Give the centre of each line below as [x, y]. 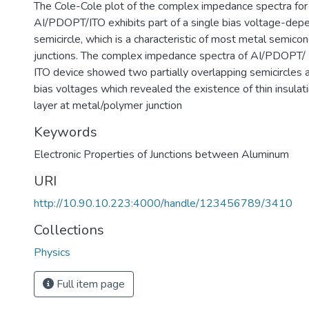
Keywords [66, 132]
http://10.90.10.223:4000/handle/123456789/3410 [163, 203]
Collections [69, 230]
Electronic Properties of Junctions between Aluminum [161, 154]
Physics [52, 252]
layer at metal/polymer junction [108, 106]
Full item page [89, 284]
